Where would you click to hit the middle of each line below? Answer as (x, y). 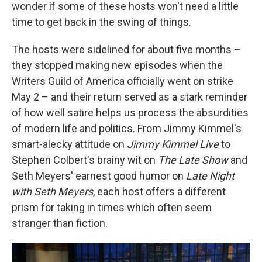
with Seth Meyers (52, 192)
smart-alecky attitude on (69, 144)
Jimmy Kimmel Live (173, 144)
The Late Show (193, 160)
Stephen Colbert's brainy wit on (85, 160)
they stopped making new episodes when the (117, 65)
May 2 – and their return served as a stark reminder (130, 97)
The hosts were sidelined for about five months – (126, 49)
